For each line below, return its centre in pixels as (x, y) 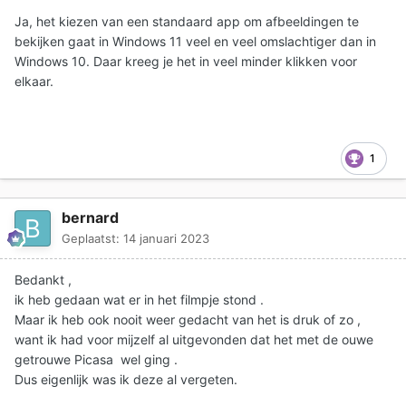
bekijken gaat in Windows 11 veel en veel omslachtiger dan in (195, 41)
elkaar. (34, 81)
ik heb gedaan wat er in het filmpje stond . (139, 299)
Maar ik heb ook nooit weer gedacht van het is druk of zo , (188, 319)
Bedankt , (43, 279)
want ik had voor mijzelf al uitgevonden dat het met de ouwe (194, 339)
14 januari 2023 (166, 238)
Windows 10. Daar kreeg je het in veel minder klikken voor (186, 61)
